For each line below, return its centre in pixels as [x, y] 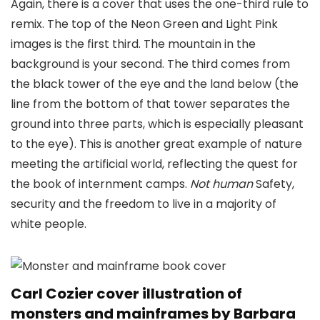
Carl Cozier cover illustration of [126, 293]
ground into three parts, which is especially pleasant [157, 124]
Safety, [275, 184]
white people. [49, 224]
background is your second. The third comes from [150, 64]
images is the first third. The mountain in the [133, 44]
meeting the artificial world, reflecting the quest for [154, 164]
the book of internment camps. [100, 184]
